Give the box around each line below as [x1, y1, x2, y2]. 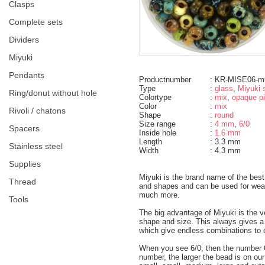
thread [14, 176, 36, 186]
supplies [14, 159, 41, 169]
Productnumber [139, 75, 191, 84]
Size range [139, 119, 176, 128]
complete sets [15, 17, 63, 27]
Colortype [139, 92, 172, 102]
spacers [14, 123, 40, 133]
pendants [14, 70, 44, 80]
